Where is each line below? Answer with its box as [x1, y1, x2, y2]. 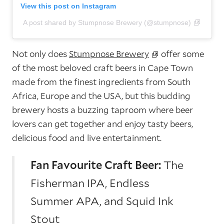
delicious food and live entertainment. [12, 132, 161, 144]
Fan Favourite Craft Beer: [30, 157, 161, 172]
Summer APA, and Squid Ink [30, 193, 173, 208]
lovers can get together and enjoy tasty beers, [12, 118, 193, 130]
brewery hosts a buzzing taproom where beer [12, 104, 193, 116]
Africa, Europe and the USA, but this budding [12, 90, 190, 102]
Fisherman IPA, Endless [30, 175, 149, 190]
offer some [159, 48, 204, 60]
